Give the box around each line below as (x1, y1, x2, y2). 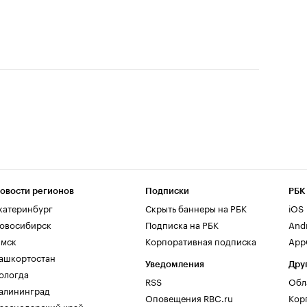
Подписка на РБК (145, 217, 219, 231)
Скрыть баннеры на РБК (145, 201, 247, 214)
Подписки (145, 186, 189, 195)
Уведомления (145, 260, 204, 269)
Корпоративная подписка (145, 234, 256, 247)
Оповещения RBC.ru (145, 291, 233, 304)
